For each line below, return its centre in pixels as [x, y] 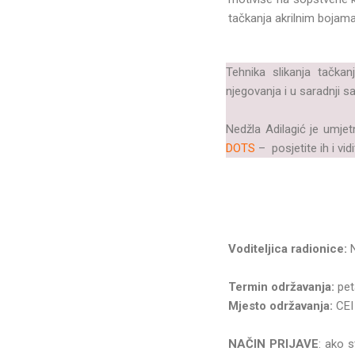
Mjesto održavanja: [281, 306]
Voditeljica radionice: [288, 249]
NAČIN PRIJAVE [274, 344]
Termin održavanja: [282, 287]
